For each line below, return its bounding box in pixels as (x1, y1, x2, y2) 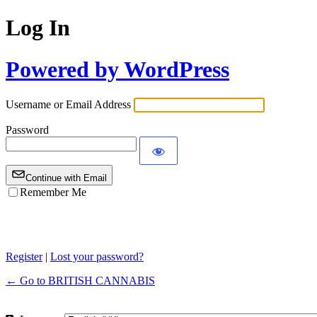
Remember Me (20, 185, 86, 198)
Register (6, 250, 42, 263)
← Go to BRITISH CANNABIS (6, 275, 155, 287)
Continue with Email (25, 173, 107, 184)
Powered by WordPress (6, 56, 229, 82)
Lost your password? (50, 250, 144, 263)
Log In (6, 15, 70, 41)
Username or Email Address (6, 98, 131, 111)
